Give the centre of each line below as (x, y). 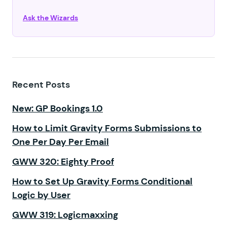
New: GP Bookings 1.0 (58, 108)
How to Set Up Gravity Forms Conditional (102, 181)
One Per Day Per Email (61, 142)
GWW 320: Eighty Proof (63, 161)
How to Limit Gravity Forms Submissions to (107, 128)
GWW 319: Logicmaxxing (65, 215)
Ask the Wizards (50, 18)
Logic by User (41, 195)
